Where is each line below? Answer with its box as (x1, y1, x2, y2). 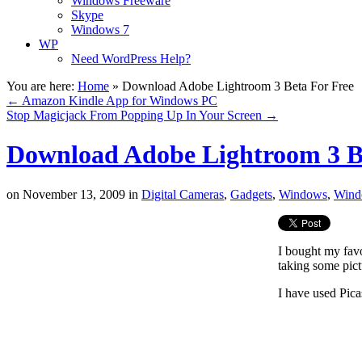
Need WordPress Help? (71, 52, 191, 65)
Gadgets (230, 187, 272, 201)
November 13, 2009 (19, 187, 125, 201)
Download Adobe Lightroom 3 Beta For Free (122, 79, 354, 93)
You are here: (6, 79, 74, 93)
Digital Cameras (141, 187, 224, 201)
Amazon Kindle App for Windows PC (19, 94, 217, 107)
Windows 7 (71, 23, 129, 36)
